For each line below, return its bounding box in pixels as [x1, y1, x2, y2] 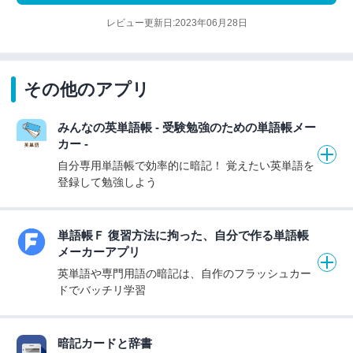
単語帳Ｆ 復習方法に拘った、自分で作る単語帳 [58, 228, 309, 242]
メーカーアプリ [58, 244, 140, 258]
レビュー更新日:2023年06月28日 [106, 17, 247, 29]
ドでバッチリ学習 [58, 283, 146, 296]
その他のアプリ [24, 79, 150, 99]
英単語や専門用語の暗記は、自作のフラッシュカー [58, 266, 311, 280]
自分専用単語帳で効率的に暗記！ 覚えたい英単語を [58, 158, 314, 172]
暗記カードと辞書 [58, 336, 152, 350]
